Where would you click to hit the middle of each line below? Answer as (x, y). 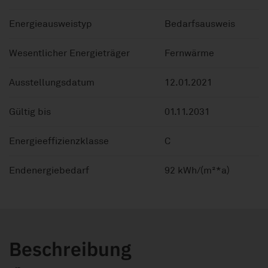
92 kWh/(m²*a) (197, 171)
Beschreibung (70, 249)
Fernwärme (189, 54)
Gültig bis (30, 112)
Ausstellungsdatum (52, 83)
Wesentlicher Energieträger (69, 54)
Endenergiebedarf (49, 171)
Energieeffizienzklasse (59, 141)
